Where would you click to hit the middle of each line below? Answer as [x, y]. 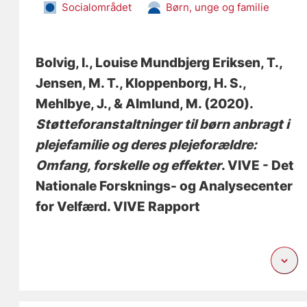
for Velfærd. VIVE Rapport [118, 207]
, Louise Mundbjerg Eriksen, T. [184, 63]
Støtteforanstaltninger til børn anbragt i [163, 125]
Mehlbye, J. [72, 104]
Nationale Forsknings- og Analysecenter [164, 186]
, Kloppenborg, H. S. [181, 84]
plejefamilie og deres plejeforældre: [147, 145]
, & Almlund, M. [155, 104]
